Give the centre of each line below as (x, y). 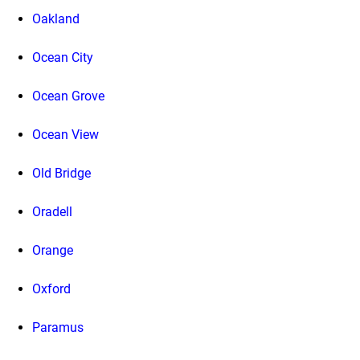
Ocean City (63, 57)
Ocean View (65, 134)
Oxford (51, 288)
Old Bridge (61, 173)
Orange (53, 250)
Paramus (58, 327)
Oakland (56, 18)
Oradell (52, 211)
